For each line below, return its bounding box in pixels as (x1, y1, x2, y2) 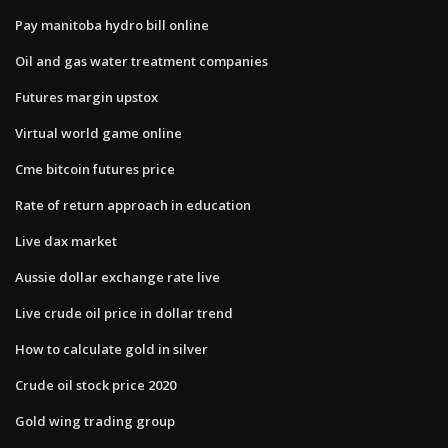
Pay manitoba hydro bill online (15, 15, 209, 34)
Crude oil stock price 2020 (15, 375, 176, 394)
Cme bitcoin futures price (15, 159, 175, 178)
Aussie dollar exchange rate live (15, 267, 220, 286)
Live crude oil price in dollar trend (15, 303, 233, 322)
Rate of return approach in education (15, 195, 251, 214)
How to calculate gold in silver (15, 339, 208, 358)
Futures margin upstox (15, 87, 158, 106)
